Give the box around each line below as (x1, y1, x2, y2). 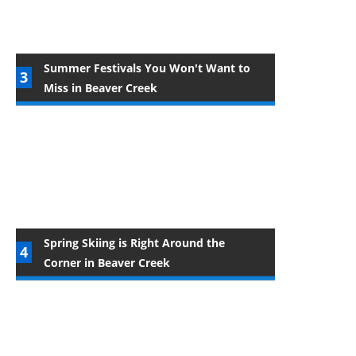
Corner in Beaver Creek (44, 254, 170, 270)
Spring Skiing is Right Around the (44, 234, 225, 250)
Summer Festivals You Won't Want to (44, 60, 250, 75)
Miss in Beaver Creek (44, 79, 157, 95)
